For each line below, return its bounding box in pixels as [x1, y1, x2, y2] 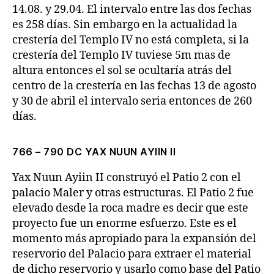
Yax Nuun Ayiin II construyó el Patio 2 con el [12, 171, 241, 185]
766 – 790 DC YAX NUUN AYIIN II [12, 146, 176, 158]
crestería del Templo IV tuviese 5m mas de [12, 48, 231, 62]
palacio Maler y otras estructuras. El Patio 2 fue [12, 186, 254, 200]
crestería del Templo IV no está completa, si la [12, 33, 249, 47]
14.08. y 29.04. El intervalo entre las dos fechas [12, 2, 251, 17]
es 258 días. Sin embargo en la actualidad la [12, 18, 237, 32]
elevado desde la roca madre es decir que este [12, 201, 248, 215]
